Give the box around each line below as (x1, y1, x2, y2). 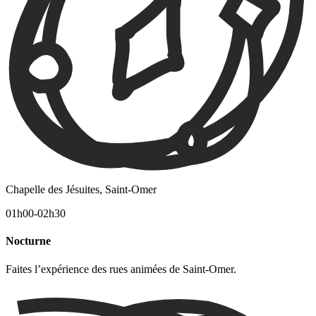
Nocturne (6, 235, 53, 248)
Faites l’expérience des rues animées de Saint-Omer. (6, 262, 236, 275)
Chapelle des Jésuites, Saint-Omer (6, 183, 157, 195)
